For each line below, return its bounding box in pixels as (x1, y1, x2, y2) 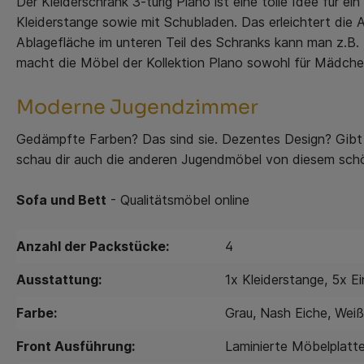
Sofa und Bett (16, 191, 106, 208)
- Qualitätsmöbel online (106, 191, 249, 208)
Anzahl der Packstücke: (16, 237, 169, 254)
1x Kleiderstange (225, 271, 324, 288)
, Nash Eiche (253, 304, 327, 321)
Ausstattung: (16, 271, 102, 288)
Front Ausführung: (16, 337, 135, 354)
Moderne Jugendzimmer (16, 94, 258, 119)
